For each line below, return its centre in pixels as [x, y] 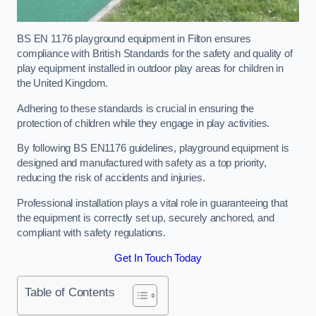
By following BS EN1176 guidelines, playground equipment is [153, 148]
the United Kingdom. [63, 84]
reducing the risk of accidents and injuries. [113, 178]
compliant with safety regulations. [92, 232]
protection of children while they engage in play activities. [145, 123]
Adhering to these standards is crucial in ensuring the [136, 108]
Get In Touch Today [158, 258]
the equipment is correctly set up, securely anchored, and [146, 218]
